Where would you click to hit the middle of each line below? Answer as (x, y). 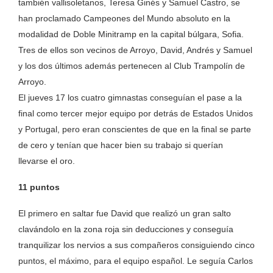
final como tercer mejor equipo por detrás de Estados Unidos (136, 113)
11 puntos (39, 187)
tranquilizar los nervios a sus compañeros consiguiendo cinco (136, 245)
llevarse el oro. (47, 161)
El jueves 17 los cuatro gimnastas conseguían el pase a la (130, 97)
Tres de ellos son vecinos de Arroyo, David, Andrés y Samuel (135, 50)
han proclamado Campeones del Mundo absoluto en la (124, 18)
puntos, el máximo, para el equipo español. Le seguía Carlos (136, 261)
